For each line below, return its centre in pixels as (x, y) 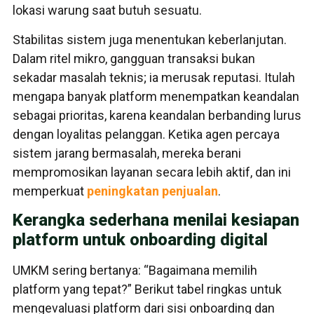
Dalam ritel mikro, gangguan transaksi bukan (134, 58)
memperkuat (50, 191)
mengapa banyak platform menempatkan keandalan (156, 96)
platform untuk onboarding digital (140, 240)
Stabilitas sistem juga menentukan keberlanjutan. (150, 39)
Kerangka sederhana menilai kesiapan (156, 220)
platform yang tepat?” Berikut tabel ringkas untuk (147, 289)
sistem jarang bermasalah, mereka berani (127, 153)
